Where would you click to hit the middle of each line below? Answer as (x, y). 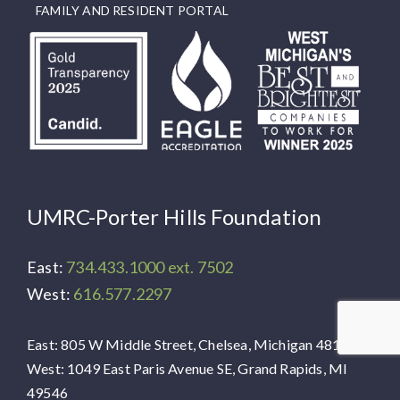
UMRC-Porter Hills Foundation (175, 216)
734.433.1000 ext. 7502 (150, 267)
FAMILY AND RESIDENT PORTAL (132, 10)
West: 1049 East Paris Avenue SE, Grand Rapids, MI (187, 369)
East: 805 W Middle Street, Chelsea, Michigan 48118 (192, 345)
